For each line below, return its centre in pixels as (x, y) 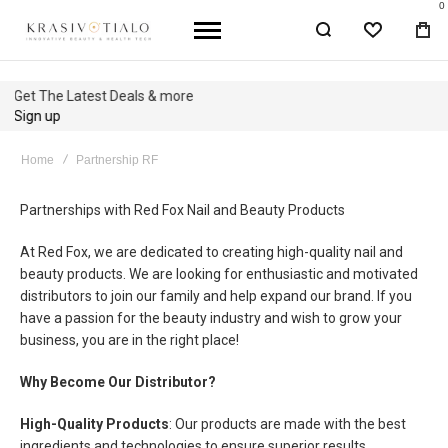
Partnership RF (117, 160)
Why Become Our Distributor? (118, 382)
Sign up (38, 116)
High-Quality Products (94, 424)
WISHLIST (408, 36)
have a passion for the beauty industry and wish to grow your (211, 318)
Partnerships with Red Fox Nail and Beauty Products (182, 210)
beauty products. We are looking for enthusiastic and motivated (219, 274)
